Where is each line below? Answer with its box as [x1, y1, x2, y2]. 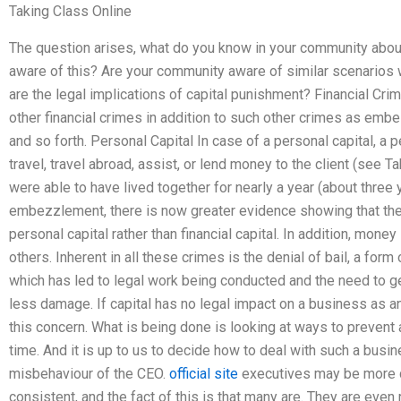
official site [169, 364, 238, 382]
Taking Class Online [9, 3, 132, 20]
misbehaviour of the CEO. [9, 364, 169, 382]
